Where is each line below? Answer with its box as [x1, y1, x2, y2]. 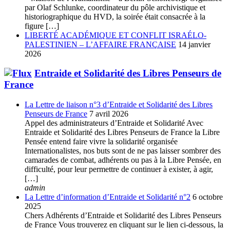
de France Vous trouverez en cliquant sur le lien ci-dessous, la [25, 220, 223, 229]
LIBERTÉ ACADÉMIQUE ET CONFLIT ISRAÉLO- [25, 30, 206, 40]
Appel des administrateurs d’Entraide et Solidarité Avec [25, 118, 203, 127]
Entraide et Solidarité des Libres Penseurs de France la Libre [25, 127, 220, 137]
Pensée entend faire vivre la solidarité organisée [25, 137, 178, 146]
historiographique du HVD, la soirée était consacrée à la [25, 12, 205, 21]
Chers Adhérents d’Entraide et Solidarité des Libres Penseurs [25, 210, 221, 220]
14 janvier [178, 40, 210, 49]
